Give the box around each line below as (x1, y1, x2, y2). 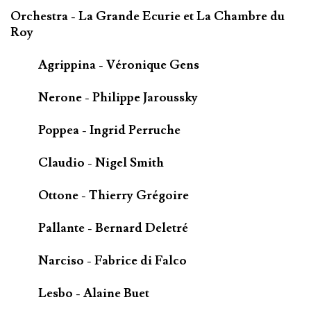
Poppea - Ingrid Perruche (38, 122, 180, 139)
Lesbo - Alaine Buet (38, 285, 149, 301)
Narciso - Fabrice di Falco (38, 252, 187, 269)
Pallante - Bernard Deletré (38, 220, 188, 237)
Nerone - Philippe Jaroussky (38, 90, 198, 106)
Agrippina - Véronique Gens (38, 57, 199, 74)
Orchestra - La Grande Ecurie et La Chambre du (10, 8, 285, 25)
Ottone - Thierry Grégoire (38, 187, 189, 204)
